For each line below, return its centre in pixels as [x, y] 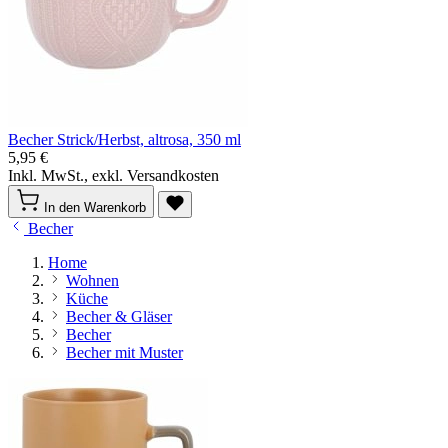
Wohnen [92, 280]
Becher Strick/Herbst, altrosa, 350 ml [124, 139]
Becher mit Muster [124, 352]
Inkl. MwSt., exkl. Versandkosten [113, 175]
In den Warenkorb [95, 207]
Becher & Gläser [119, 316]
